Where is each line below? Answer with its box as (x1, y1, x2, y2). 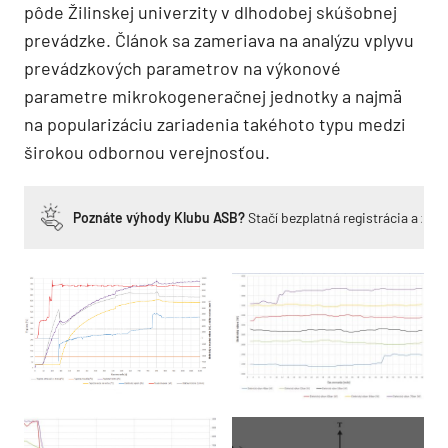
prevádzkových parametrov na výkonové (24, 56, 341, 79)
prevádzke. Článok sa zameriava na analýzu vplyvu (24, 28, 414, 51)
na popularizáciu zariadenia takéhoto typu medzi (24, 112, 406, 135)
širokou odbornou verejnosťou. (24, 140, 270, 163)
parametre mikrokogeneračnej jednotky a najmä (24, 84, 402, 107)
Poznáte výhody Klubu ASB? (73, 208, 245, 226)
